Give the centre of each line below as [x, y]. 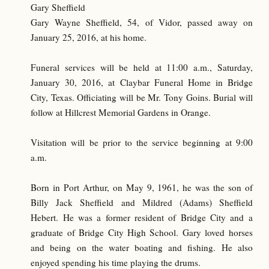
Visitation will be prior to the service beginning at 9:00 [142, 142]
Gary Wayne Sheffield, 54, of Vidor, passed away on [142, 22]
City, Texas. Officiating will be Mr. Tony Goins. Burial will [142, 97]
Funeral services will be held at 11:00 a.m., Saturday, [142, 67]
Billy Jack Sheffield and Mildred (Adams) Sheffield [142, 202]
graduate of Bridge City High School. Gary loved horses [142, 232]
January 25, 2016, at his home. [89, 37]
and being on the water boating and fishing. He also [142, 247]
